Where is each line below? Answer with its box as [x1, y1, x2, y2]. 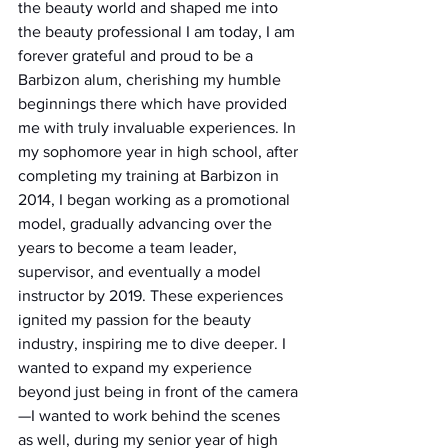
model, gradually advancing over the [18, 214, 276, 232]
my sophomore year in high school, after [18, 142, 302, 160]
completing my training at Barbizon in [18, 166, 283, 184]
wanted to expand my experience [18, 358, 256, 376]
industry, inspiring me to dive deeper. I [18, 334, 290, 352]
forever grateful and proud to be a [18, 46, 257, 64]
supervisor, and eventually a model [18, 262, 265, 280]
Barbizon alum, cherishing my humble [18, 70, 285, 88]
